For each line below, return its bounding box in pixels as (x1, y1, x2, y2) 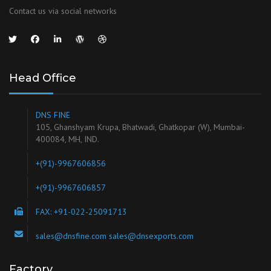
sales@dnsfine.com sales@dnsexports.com (36, 230, 194, 242)
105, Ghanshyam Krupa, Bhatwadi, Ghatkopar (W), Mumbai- (36, 122, 245, 133)
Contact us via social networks (9, 5, 117, 17)
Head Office (9, 71, 76, 85)
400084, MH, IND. (36, 134, 99, 145)
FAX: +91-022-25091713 (36, 206, 127, 218)
